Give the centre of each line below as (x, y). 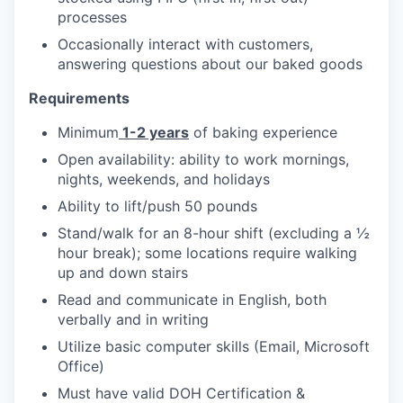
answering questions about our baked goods (210, 64)
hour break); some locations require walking (207, 253)
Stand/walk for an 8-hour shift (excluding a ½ (214, 233)
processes (92, 17)
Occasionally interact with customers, (185, 44)
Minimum (88, 132)
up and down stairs (123, 273)
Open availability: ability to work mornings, (203, 159)
